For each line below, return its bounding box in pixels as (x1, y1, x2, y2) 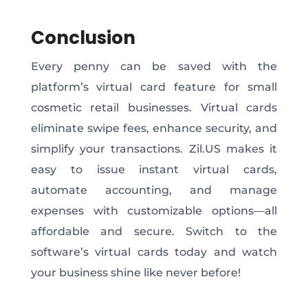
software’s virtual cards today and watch (30, 245, 278, 258)
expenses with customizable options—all (30, 203, 278, 217)
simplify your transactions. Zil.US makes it (30, 142, 278, 155)
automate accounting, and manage (30, 183, 278, 197)
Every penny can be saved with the (30, 59, 278, 73)
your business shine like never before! (30, 265, 241, 279)
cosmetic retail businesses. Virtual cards (30, 100, 278, 114)
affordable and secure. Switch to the (30, 224, 278, 238)
